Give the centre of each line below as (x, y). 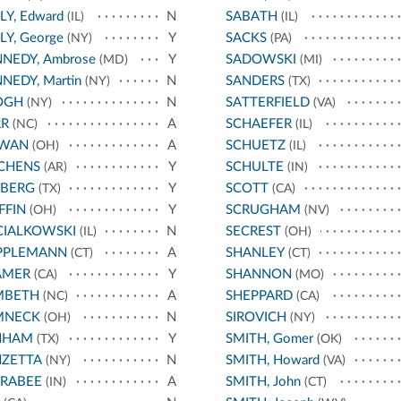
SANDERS (255, 81)
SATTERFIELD (267, 103)
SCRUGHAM (263, 210)
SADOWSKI (260, 60)
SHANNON (258, 275)
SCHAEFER (258, 124)
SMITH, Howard (272, 361)
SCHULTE (254, 167)
